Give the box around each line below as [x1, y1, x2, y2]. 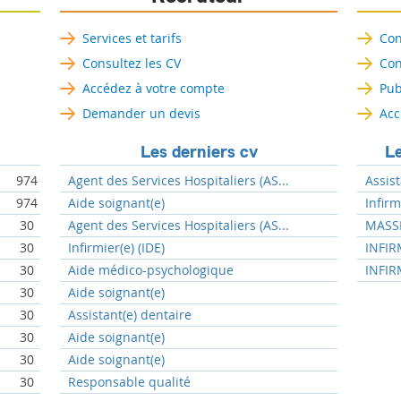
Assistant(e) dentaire [68, 306, 192, 323]
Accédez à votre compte [82, 80, 225, 97]
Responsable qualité [68, 373, 192, 390]
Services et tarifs [82, 30, 182, 47]
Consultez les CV [82, 55, 181, 72]
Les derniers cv [140, 141, 258, 164]
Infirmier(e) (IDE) [68, 239, 166, 256]
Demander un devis [82, 105, 200, 122]
